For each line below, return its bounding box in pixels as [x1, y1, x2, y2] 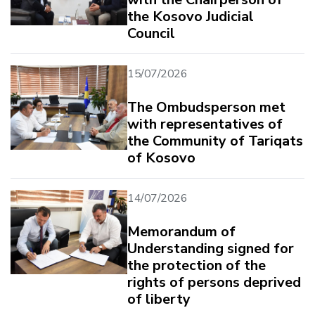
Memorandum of [127, 221, 236, 241]
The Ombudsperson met [127, 97, 285, 117]
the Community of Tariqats [127, 131, 303, 150]
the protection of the [127, 255, 266, 275]
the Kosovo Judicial [127, 6, 254, 26]
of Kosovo [127, 148, 195, 167]
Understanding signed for [127, 238, 294, 258]
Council [127, 23, 175, 43]
